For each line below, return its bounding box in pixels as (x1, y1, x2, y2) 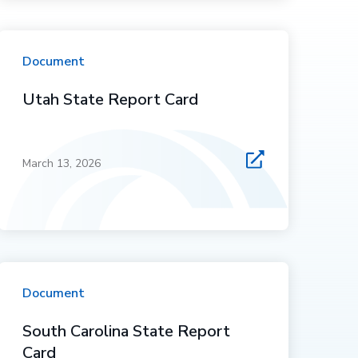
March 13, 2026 (22, 156, 101, 171)
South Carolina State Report (22, 320, 230, 342)
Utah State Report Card (22, 89, 198, 110)
